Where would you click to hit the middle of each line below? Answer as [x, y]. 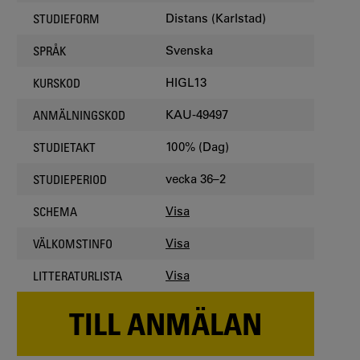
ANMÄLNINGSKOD [79, 115]
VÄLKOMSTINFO [73, 243]
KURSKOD [57, 82]
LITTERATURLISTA [78, 275]
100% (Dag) [197, 147]
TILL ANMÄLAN [166, 323]
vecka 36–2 [196, 179]
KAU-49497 [197, 115]
